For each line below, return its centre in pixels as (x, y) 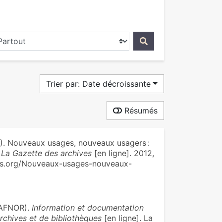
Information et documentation (87, 208)
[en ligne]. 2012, (123, 153)
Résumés (139, 111)
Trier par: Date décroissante (99, 84)
